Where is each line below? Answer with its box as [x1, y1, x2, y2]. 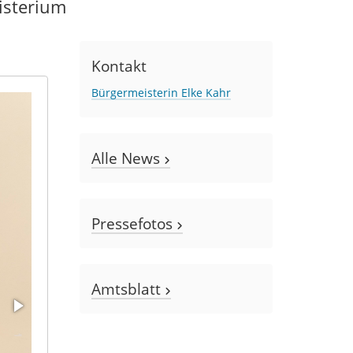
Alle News [91, 147, 164, 169]
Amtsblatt [91, 277, 165, 299]
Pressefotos [91, 212, 176, 234]
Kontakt [91, 54, 147, 76]
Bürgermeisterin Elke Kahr [91, 84, 231, 100]
